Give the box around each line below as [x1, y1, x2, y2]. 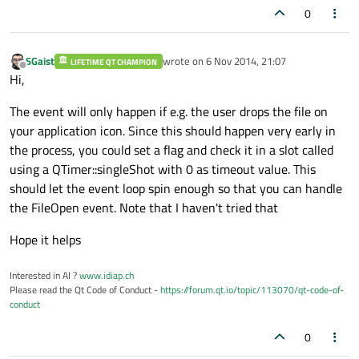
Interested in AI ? [10, 268, 79, 284]
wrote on [162, 53, 206, 70]
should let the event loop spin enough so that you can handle [10, 179, 342, 199]
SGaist [26, 53, 54, 70]
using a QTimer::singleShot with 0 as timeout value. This [10, 159, 316, 179]
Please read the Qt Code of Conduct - [10, 282, 160, 298]
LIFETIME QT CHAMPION [71, 56, 158, 69]
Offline [22, 64, 52, 81]
